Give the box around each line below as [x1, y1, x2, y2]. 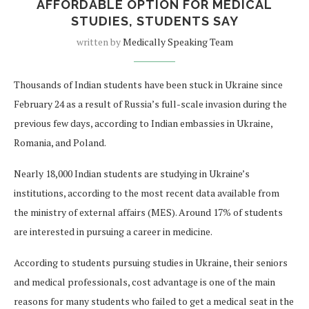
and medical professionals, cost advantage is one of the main [14, 275, 275, 288]
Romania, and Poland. [14, 135, 106, 149]
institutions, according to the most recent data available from [14, 186, 279, 199]
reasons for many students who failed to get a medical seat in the [14, 294, 294, 308]
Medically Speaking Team [122, 34, 233, 48]
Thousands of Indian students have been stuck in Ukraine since [14, 77, 283, 91]
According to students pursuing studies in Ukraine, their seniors [14, 255, 288, 269]
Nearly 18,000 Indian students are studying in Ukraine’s [14, 166, 250, 180]
